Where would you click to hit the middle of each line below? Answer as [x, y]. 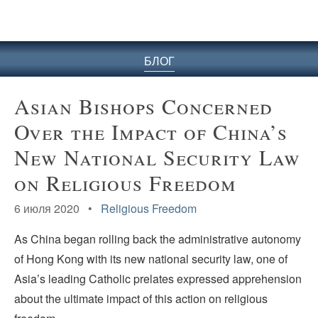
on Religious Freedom [125, 182]
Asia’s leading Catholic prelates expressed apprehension [158, 279]
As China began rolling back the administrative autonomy [158, 239]
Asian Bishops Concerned [143, 105]
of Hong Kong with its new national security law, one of [151, 259]
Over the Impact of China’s [151, 131]
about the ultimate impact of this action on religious [141, 299]
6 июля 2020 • [57, 208]
